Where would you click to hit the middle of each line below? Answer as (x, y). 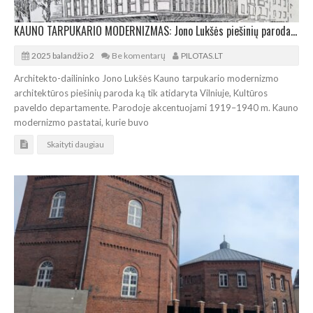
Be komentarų (139, 56)
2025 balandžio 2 (63, 56)
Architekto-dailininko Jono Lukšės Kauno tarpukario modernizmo (146, 79)
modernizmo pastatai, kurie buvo (81, 123)
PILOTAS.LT (202, 56)
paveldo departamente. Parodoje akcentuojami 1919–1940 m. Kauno (156, 108)
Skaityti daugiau (75, 145)
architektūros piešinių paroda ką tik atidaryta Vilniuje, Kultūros (141, 93)
